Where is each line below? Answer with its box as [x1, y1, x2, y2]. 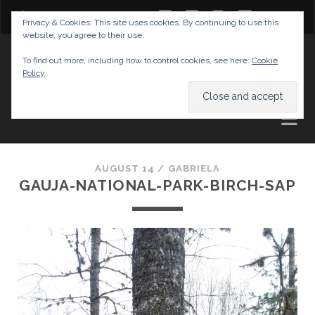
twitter [170, 7, 216, 25]
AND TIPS [17, 74, 108, 95]
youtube [250, 7, 309, 25]
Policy [22, 68, 45, 78]
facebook [197, 7, 262, 25]
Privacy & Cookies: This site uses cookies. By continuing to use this [22, 18, 278, 27]
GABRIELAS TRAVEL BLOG [17, 40, 269, 61]
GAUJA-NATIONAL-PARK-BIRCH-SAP [19, 176, 296, 194]
